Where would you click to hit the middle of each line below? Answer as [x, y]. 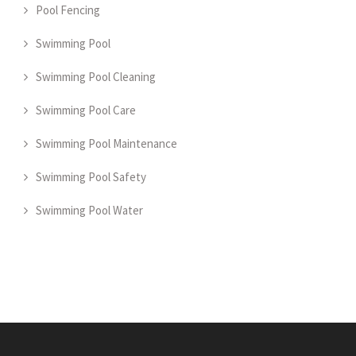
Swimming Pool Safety [91, 176]
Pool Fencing [68, 10]
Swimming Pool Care [86, 110]
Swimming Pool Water [89, 210]
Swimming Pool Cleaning [96, 76]
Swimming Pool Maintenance [106, 143]
